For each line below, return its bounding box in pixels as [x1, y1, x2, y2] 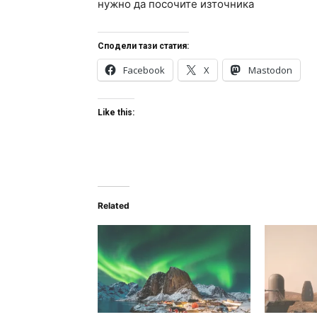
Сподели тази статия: [98, 41, 189, 52]
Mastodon [248, 64, 292, 77]
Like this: [98, 108, 134, 118]
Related [98, 200, 129, 212]
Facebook [123, 64, 165, 77]
